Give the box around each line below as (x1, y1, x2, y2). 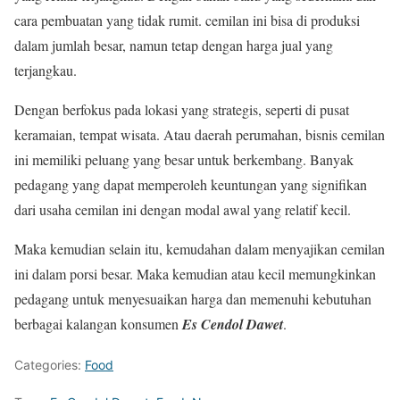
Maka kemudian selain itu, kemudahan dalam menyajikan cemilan (14, 238, 385, 258)
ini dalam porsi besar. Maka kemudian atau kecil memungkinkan (14, 263, 376, 283)
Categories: (14, 356, 85, 372)
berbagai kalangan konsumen (14, 313, 182, 333)
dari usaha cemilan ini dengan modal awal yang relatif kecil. (14, 199, 351, 219)
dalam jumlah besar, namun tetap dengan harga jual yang (14, 35, 333, 54)
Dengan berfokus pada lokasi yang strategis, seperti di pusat (14, 99, 349, 119)
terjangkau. (14, 60, 77, 79)
